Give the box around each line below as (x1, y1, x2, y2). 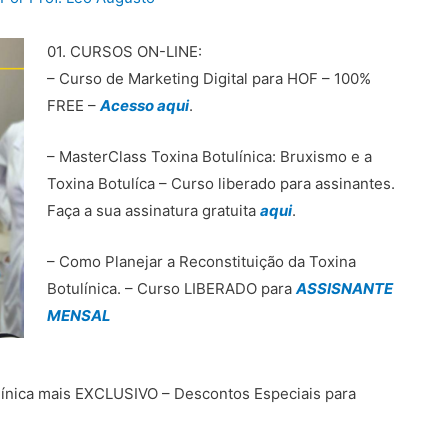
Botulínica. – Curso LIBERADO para (46, 279, 296, 299)
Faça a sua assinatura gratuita (46, 201, 256, 221)
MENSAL (46, 306, 111, 326)
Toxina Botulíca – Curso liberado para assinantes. (46, 174, 395, 194)
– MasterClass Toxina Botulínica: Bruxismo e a (46, 147, 372, 167)
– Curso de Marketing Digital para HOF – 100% (46, 69, 371, 89)
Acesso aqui (99, 96, 189, 116)
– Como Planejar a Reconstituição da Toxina (46, 252, 356, 272)
